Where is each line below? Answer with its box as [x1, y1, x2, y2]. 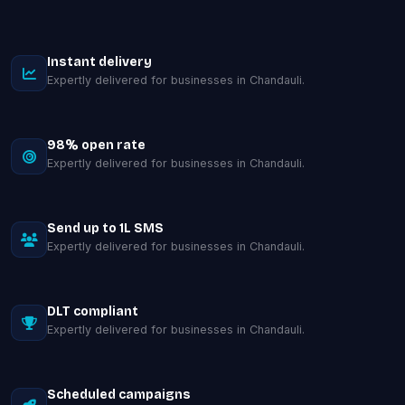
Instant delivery [47, 54, 152, 70]
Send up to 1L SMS [47, 221, 164, 236]
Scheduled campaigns [47, 387, 191, 402]
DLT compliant [47, 304, 138, 319]
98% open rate [47, 137, 146, 153]
